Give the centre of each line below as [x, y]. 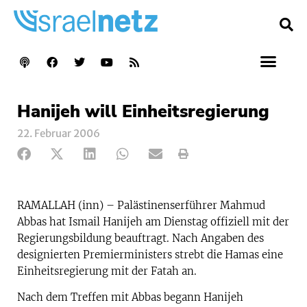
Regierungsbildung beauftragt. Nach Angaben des [140, 238]
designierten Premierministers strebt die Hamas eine [150, 254]
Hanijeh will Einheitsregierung [143, 111]
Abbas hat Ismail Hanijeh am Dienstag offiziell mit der [153, 221]
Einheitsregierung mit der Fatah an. [107, 271]
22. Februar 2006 [59, 133]
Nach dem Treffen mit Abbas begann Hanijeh [130, 297]
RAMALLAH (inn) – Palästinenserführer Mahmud [141, 205]
